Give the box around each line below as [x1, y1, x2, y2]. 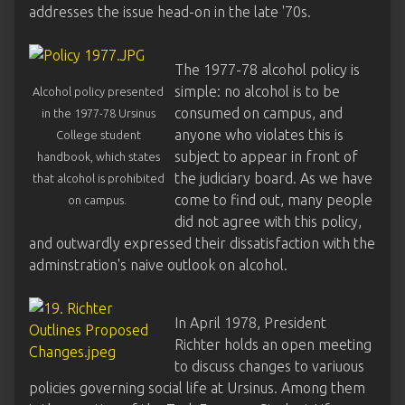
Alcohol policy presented [33, 85, 165, 98]
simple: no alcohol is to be [174, 83, 341, 99]
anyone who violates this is [174, 127, 344, 143]
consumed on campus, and [174, 105, 344, 121]
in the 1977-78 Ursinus [41, 107, 155, 119]
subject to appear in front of [174, 148, 359, 165]
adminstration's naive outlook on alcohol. [29, 257, 291, 273]
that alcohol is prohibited [32, 172, 165, 184]
